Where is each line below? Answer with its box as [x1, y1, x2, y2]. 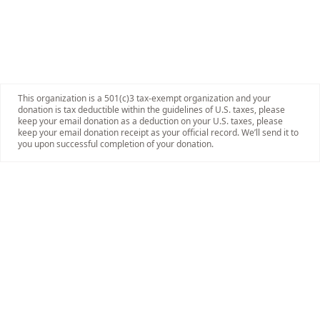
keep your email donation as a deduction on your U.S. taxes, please [18, 115, 283, 127]
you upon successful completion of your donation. [18, 138, 214, 150]
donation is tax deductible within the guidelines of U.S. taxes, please [18, 104, 285, 116]
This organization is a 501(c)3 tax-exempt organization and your [18, 92, 271, 104]
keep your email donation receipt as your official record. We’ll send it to [18, 126, 299, 139]
